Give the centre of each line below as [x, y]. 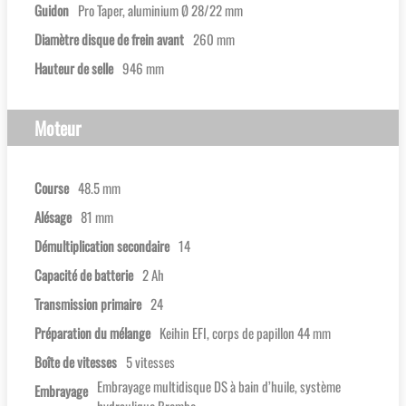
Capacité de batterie [84, 275]
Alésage [53, 217]
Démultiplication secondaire [102, 246]
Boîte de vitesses [76, 362]
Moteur [58, 128]
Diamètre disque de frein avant [109, 39]
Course [52, 188]
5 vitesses [150, 362]
